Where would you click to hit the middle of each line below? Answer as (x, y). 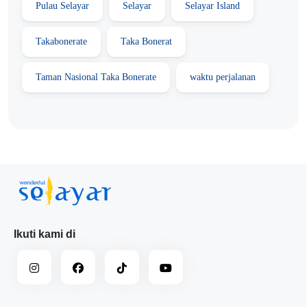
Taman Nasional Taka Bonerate (96, 77)
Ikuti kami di (45, 234)
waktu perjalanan (223, 77)
